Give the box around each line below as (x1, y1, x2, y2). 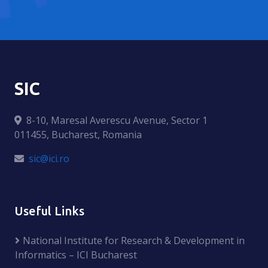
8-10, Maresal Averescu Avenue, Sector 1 (26, 113, 208, 127)
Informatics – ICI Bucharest (15, 248, 137, 261)
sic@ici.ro (29, 151, 69, 165)
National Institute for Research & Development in (23, 233, 245, 247)
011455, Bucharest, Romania (14, 127, 142, 141)
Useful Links (14, 203, 84, 218)
